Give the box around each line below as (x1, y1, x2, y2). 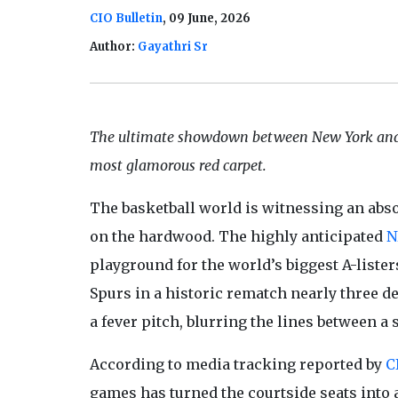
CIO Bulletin (89, 11, 163, 27)
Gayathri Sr (137, 39, 208, 55)
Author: (89, 39, 138, 55)
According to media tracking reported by (89, 355, 386, 374)
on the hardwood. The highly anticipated (89, 227, 386, 246)
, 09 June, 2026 (162, 11, 251, 27)
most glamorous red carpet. (89, 156, 267, 175)
